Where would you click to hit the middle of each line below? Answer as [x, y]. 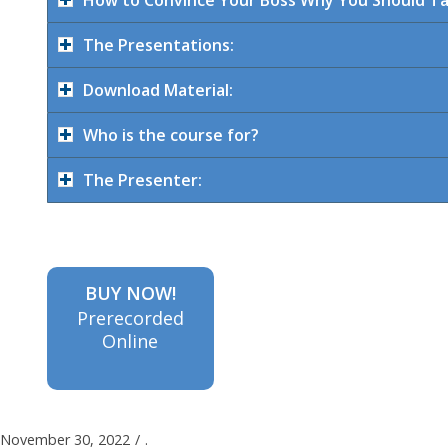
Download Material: [158, 89]
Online [130, 340]
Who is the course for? [171, 134]
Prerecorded [130, 317]
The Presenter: [142, 179]
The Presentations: [158, 44]
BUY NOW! [130, 292]
